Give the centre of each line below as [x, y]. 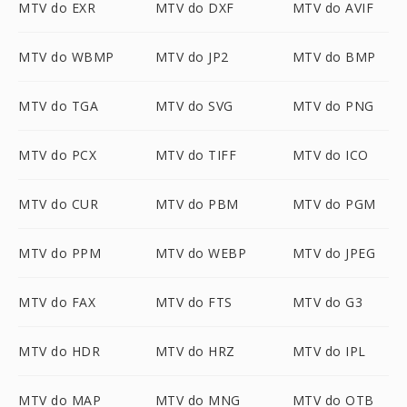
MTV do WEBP [201, 253]
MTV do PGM [334, 204]
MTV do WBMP [66, 57]
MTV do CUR [58, 204]
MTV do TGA [58, 106]
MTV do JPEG [334, 253]
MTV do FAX [57, 302]
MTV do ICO [330, 155]
